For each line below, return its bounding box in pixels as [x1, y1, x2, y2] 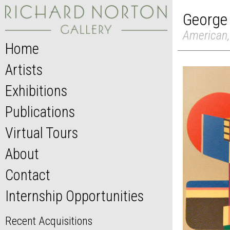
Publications [5, 103, 75, 121]
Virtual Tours [5, 124, 78, 142]
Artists [5, 61, 43, 79]
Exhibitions [5, 82, 67, 100]
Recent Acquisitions [5, 214, 92, 228]
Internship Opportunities [5, 187, 144, 205]
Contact [5, 166, 50, 184]
